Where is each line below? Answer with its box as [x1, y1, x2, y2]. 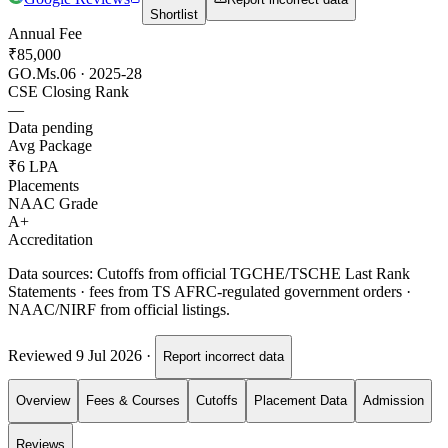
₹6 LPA [8, 157, 59, 175]
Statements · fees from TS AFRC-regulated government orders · [8, 282, 411, 300]
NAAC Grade [8, 194, 98, 212]
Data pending [8, 118, 93, 136]
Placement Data [254, 393, 347, 409]
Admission [363, 393, 424, 409]
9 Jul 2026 [76, 347, 142, 365]
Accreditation [8, 230, 93, 248]
